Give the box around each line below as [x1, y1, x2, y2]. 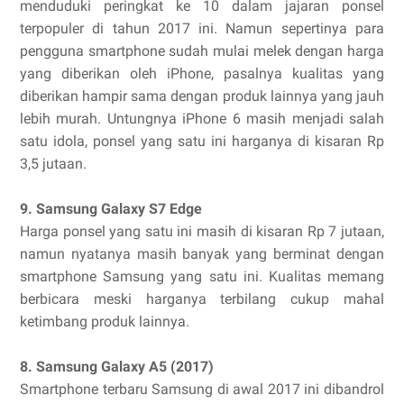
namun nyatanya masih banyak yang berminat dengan [20, 245, 384, 263]
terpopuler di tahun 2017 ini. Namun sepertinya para [20, 20, 384, 38]
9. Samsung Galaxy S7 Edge [20, 200, 202, 218]
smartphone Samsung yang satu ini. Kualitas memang [20, 268, 384, 286]
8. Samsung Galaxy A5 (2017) [20, 358, 214, 376]
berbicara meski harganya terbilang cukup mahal [20, 290, 384, 308]
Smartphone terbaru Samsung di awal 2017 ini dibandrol [20, 381, 384, 399]
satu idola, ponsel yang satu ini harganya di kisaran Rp [20, 133, 384, 151]
